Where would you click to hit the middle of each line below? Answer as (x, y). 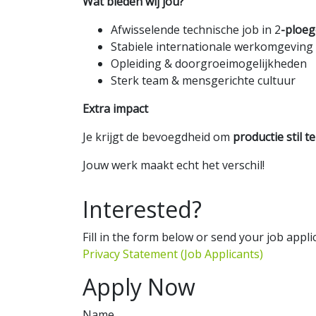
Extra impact (115, 109)
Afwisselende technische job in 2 (196, 30)
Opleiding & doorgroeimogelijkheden (209, 63)
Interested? (142, 209)
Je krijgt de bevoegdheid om (158, 137)
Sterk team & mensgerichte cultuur (203, 80)
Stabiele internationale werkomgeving (212, 47)
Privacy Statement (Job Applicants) (173, 254)
